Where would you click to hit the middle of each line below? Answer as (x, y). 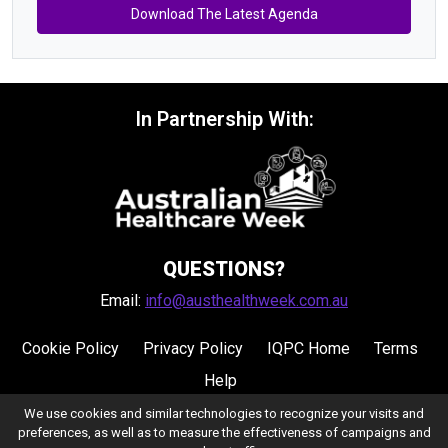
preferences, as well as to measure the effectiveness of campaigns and (224, 432)
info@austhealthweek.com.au (246, 301)
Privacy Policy (193, 349)
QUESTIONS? (224, 269)
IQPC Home (308, 349)
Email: (122, 301)
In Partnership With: (224, 119)
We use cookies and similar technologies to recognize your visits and (224, 413)
